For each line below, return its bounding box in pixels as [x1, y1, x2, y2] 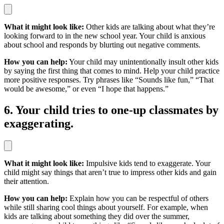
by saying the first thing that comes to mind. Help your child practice [4, 66, 219, 75]
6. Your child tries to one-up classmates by [4, 103, 218, 116]
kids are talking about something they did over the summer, [4, 211, 189, 220]
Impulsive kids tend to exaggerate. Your [84, 158, 210, 167]
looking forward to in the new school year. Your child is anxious [4, 31, 205, 40]
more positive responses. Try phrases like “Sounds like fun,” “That [4, 75, 213, 84]
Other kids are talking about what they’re [84, 22, 215, 31]
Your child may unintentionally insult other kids [67, 57, 218, 66]
